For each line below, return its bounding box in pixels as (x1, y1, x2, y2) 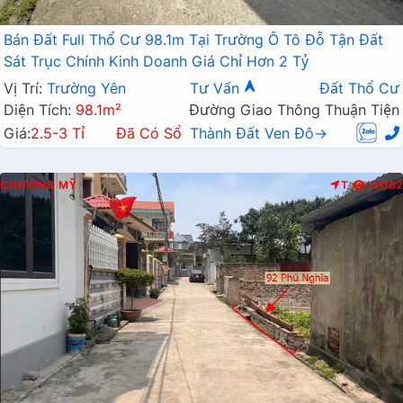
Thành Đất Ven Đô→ (190, 123, 327, 142)
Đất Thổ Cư (319, 78, 399, 97)
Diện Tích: (4, 100, 76, 119)
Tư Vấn (189, 78, 244, 97)
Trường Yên (47, 78, 126, 97)
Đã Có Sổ (116, 123, 182, 142)
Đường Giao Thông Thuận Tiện (189, 100, 399, 119)
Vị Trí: (4, 78, 47, 97)
